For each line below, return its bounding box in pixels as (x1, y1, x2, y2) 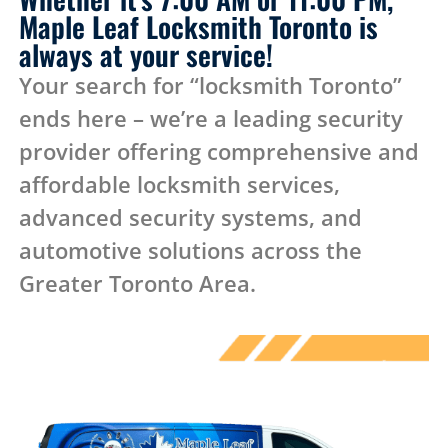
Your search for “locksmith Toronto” (18, 70, 402, 102)
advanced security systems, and (18, 202, 362, 234)
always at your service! (18, 34, 273, 76)
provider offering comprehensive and (18, 136, 419, 168)
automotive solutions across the (18, 235, 362, 267)
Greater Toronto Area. (18, 268, 256, 300)
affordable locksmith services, (18, 169, 340, 201)
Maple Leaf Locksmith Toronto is (18, 6, 378, 48)
